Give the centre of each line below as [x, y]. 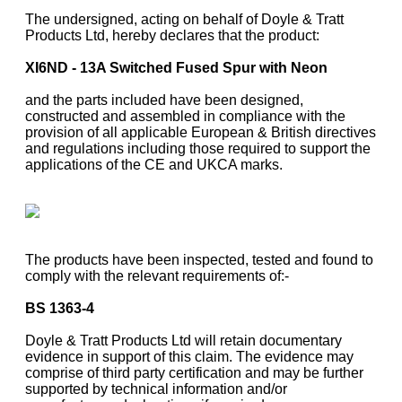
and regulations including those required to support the [198, 149]
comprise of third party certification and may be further [194, 373]
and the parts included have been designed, [164, 100]
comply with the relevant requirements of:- [157, 276]
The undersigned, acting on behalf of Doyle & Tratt [184, 20]
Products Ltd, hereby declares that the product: [172, 36]
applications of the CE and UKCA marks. [154, 165]
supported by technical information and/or [156, 389]
